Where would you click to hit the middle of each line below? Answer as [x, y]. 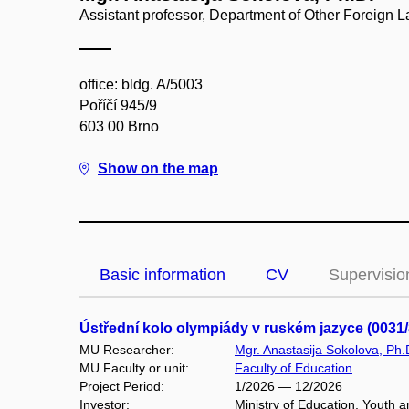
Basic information [163, 275]
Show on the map [158, 168]
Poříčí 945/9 [118, 105]
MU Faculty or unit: [134, 368]
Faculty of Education [294, 368]
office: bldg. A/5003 [141, 84]
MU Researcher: [127, 350]
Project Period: [122, 386]
